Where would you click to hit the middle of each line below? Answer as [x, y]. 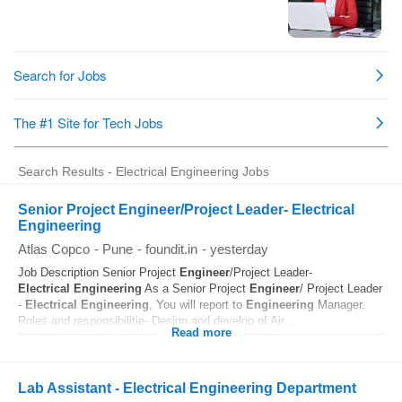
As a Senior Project [196, 288]
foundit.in [171, 249]
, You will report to [197, 305]
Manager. [340, 305]
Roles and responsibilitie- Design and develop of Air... [156, 321]
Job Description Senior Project [99, 272]
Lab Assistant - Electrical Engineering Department [187, 388]
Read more [201, 333]
